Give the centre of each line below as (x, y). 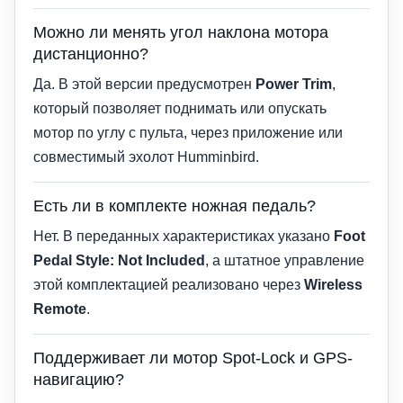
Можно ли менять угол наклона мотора (181, 32)
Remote (60, 309)
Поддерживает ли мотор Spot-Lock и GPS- (193, 358)
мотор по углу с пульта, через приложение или (188, 132)
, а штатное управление (285, 260)
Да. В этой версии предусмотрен (144, 84)
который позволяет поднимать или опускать (180, 108)
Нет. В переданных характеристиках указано (184, 236)
